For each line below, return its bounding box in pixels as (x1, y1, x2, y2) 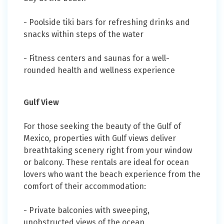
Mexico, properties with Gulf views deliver (23, 133, 176, 143)
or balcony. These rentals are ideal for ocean (23, 157, 189, 167)
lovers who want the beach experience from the (23, 169, 200, 179)
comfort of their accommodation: (23, 181, 146, 191)
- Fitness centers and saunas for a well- (23, 53, 169, 63)
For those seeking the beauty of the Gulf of (23, 121, 181, 131)
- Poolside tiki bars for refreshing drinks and (23, 17, 190, 27)
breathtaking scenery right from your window (23, 145, 192, 155)
